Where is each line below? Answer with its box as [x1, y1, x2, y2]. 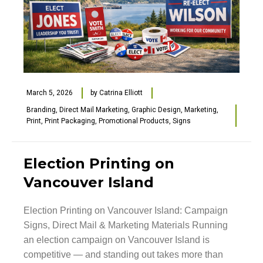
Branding [26, 106, 56, 114]
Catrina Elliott [99, 89, 143, 97]
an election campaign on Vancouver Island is [23, 235, 210, 245]
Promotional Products [99, 117, 169, 126]
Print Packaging [45, 117, 95, 126]
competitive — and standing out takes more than [23, 249, 223, 260]
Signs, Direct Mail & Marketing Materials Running [23, 220, 228, 231]
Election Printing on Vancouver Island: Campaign [23, 205, 228, 216]
